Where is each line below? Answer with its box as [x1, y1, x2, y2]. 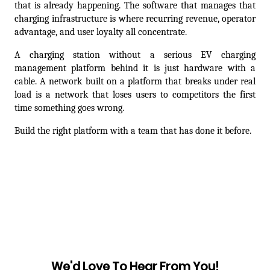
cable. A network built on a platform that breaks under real [14, 76, 256, 87]
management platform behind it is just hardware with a [14, 63, 256, 74]
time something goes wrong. [14, 102, 124, 114]
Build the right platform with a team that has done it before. [14, 125, 251, 137]
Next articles [181, 156, 230, 168]
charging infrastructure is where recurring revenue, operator [14, 13, 256, 25]
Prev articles [39, 156, 86, 168]
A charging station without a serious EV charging [14, 49, 256, 61]
